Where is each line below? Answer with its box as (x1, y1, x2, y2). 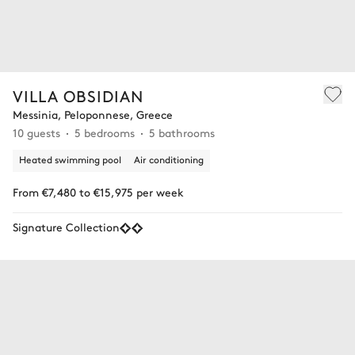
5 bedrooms (74, 124, 135, 140)
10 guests (13, 124, 60, 140)
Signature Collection (13, 218, 120, 235)
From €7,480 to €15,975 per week (13, 183, 184, 200)
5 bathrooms (149, 124, 215, 140)
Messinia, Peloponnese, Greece (13, 105, 173, 122)
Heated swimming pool (19, 152, 121, 166)
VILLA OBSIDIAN (13, 84, 143, 106)
